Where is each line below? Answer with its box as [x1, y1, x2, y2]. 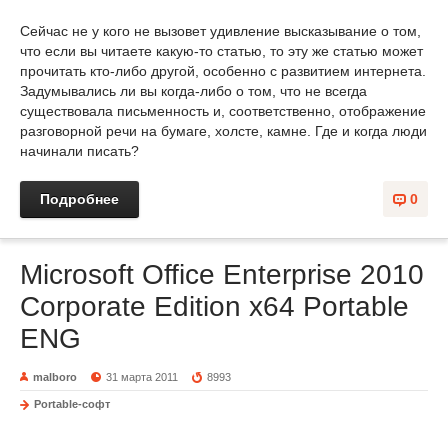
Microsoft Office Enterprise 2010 [20, 259, 424, 290]
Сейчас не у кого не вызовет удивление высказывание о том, [20, 23, 421, 39]
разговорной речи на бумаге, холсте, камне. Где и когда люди [20, 123, 427, 139]
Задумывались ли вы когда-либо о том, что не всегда [20, 83, 367, 99]
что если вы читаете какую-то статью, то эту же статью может [20, 43, 423, 59]
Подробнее [40, 191, 119, 207]
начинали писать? [20, 143, 139, 159]
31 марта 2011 [106, 371, 179, 383]
